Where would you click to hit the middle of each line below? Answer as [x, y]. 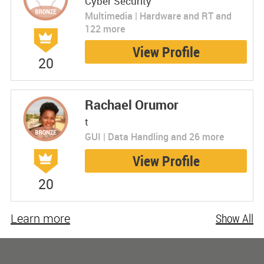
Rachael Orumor [131, 105]
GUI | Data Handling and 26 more [154, 137]
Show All [235, 219]
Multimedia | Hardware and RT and [158, 16]
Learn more [40, 219]
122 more [105, 29]
